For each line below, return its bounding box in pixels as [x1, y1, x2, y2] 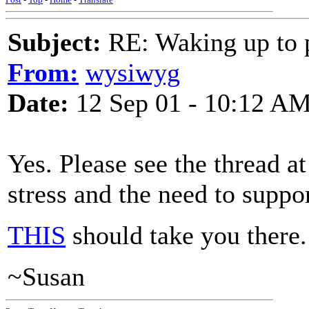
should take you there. [66, 221, 307, 250]
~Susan [8, 262, 85, 291]
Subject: [8, 28, 101, 57]
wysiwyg [86, 58, 180, 87]
